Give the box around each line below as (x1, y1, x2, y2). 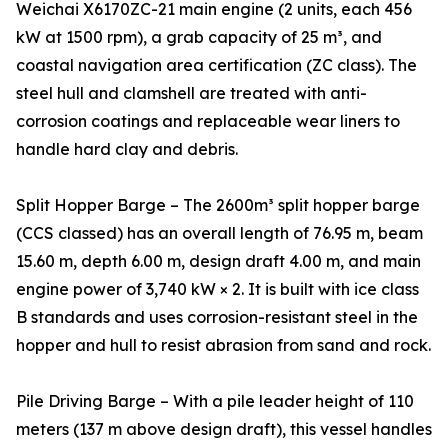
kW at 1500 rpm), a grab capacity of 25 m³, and (16, 27, 382, 48)
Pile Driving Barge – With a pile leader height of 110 (16, 391, 414, 412)
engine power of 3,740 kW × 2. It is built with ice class (16, 279, 419, 300)
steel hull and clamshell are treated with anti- (16, 83, 367, 104)
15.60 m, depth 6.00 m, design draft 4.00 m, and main (16, 251, 421, 272)
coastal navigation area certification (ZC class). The (16, 55, 417, 76)
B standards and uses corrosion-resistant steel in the (16, 307, 418, 328)
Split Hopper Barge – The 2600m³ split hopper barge (16, 195, 420, 216)
